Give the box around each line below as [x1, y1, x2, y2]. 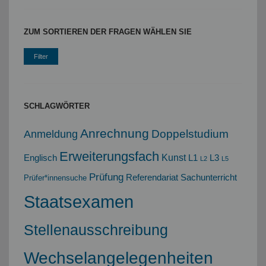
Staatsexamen [24, 192, 134, 212]
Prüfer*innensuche [24, 173, 87, 183]
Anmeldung [24, 128, 78, 141]
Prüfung [89, 171, 124, 183]
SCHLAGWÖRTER [24, 102, 90, 111]
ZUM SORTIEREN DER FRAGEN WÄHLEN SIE [24, 28, 192, 37]
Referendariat [126, 173, 179, 183]
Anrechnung [80, 126, 150, 141]
